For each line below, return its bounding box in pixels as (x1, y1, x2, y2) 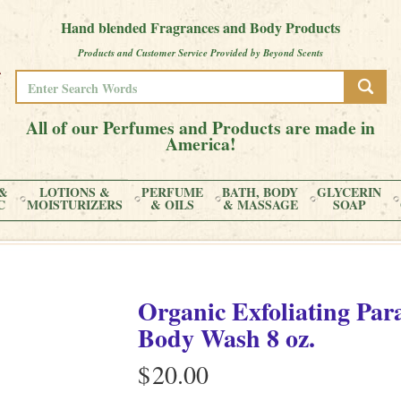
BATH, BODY (222, 183, 298, 201)
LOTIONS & (39, 183, 110, 201)
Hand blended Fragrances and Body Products (61, 17, 340, 38)
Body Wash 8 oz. (138, 320, 315, 356)
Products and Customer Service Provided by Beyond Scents (78, 46, 323, 60)
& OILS (150, 195, 194, 214)
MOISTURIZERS (27, 195, 123, 214)
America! (165, 131, 236, 157)
